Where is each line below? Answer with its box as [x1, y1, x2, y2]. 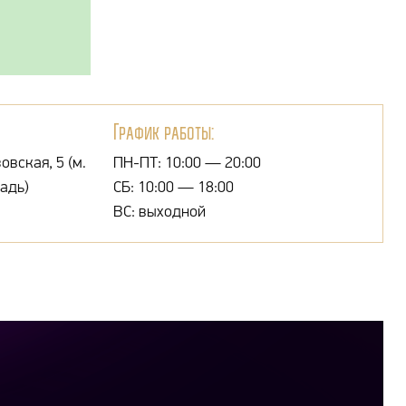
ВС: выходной [112, 202, 206, 220]
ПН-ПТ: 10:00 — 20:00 [112, 153, 261, 171]
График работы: [112, 120, 214, 144]
